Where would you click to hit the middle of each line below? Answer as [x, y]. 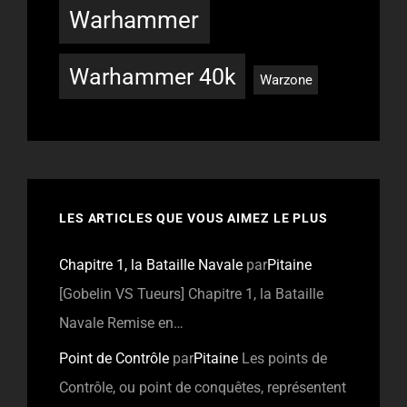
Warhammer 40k [152, 76]
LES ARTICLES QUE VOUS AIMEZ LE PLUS [194, 218]
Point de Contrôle [114, 358]
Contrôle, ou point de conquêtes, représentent [203, 387]
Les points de [284, 358]
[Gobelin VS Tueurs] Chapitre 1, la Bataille [191, 293]
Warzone [286, 79]
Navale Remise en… [121, 323]
